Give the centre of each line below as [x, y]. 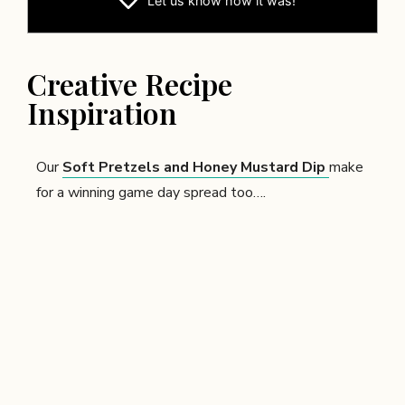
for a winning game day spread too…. [151, 192]
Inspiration [102, 112]
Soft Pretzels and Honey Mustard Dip [194, 167]
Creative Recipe [130, 83]
